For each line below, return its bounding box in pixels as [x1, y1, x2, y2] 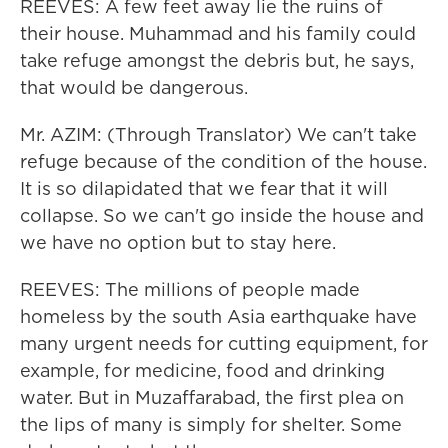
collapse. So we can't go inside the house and [20, 203, 424, 228]
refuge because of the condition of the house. [20, 149, 427, 174]
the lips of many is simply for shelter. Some [20, 412, 402, 437]
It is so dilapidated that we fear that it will [20, 176, 388, 201]
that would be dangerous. [20, 75, 248, 100]
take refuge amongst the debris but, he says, [20, 48, 414, 73]
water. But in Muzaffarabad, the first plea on [20, 385, 404, 410]
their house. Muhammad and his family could [20, 21, 416, 46]
